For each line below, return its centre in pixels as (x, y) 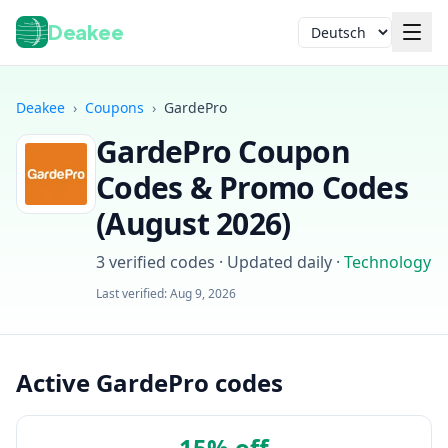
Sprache (324, 40)
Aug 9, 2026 (203, 293)
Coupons (114, 107)
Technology (387, 262)
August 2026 (193, 223)
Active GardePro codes (149, 382)
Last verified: (133, 293)
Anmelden (54, 291)
